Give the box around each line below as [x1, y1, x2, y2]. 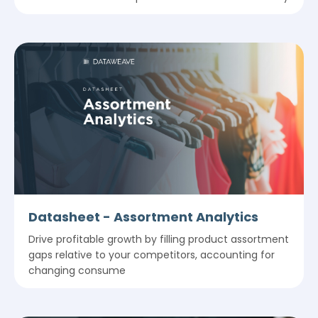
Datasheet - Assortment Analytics [28, 208, 258, 226]
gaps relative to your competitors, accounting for [28, 248, 275, 263]
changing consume [28, 263, 126, 278]
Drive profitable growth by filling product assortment [28, 232, 289, 247]
